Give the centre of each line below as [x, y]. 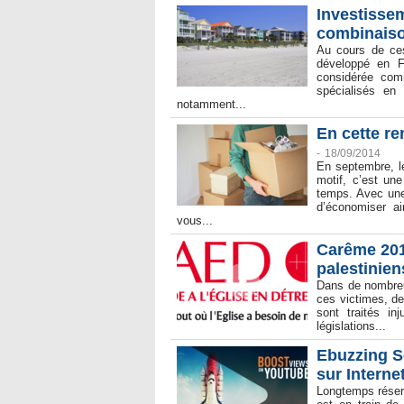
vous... [195, 221]
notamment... [211, 105]
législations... [351, 326]
